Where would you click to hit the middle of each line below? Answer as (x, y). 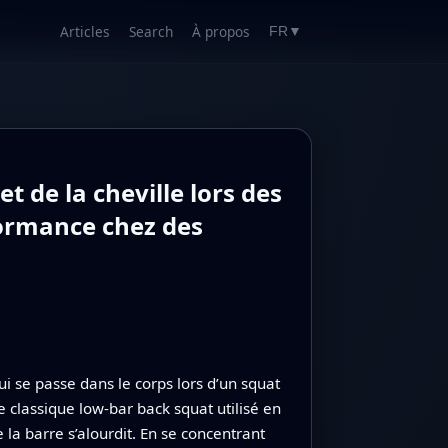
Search (151, 31)
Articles (84, 31)
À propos (221, 31)
